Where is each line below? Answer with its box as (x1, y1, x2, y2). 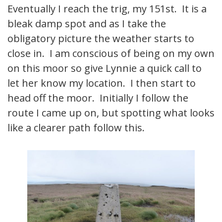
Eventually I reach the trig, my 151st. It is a (7, 2, 207, 16)
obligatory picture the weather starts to (7, 32, 194, 46)
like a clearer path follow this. (7, 121, 145, 135)
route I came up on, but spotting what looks (7, 106, 215, 120)
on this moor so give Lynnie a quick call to (7, 61, 202, 75)
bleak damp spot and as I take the (7, 17, 166, 31)
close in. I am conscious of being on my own (7, 47, 215, 60)
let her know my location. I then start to (7, 76, 196, 90)
